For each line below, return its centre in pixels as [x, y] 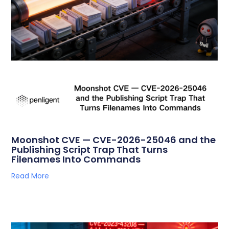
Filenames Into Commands [76, 159]
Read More [30, 176]
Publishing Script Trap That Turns [90, 150]
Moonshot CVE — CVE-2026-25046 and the [114, 140]
